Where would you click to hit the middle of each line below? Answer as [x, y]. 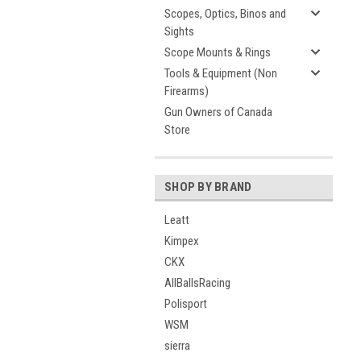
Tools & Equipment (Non [221, 73]
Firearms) [187, 91]
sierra [177, 346]
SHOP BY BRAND [208, 187]
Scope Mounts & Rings [218, 52]
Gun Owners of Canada [218, 112]
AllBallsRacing [197, 283]
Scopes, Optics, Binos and [225, 14]
